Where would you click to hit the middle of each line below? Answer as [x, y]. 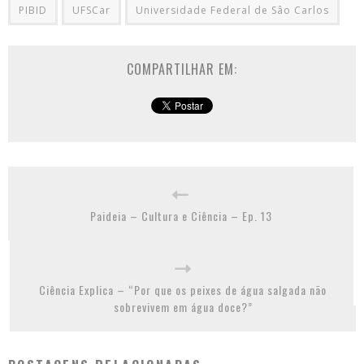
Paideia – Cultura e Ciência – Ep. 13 [181, 215]
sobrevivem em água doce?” [183, 306]
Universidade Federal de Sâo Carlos [232, 10]
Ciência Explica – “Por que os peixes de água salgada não [183, 289]
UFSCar [91, 10]
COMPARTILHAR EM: [182, 69]
